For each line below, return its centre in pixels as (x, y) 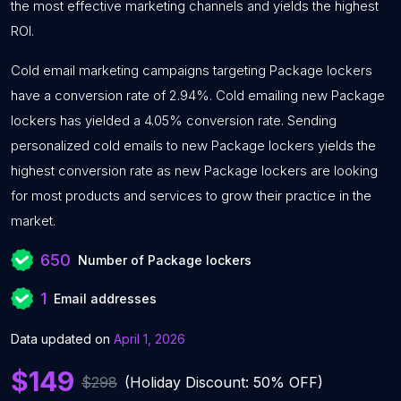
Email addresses (105, 299)
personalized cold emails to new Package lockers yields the (193, 145)
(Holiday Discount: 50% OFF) (224, 382)
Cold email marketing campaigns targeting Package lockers (192, 70)
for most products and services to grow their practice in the (191, 196)
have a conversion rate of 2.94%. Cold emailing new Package (198, 95)
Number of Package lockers (165, 260)
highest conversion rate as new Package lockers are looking (194, 171)
